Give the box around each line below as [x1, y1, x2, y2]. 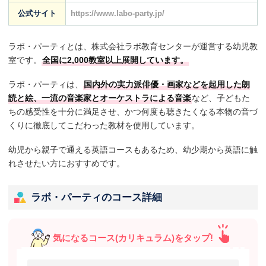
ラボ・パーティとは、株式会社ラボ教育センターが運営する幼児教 [8, 41, 258, 51]
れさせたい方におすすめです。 [8, 158, 125, 168]
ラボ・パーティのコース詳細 [31, 191, 162, 203]
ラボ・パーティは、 [8, 79, 83, 89]
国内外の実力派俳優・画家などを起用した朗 [84, 79, 250, 89]
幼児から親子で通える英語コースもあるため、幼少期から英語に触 [8, 144, 258, 154]
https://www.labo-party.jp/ [71, 8, 164, 18]
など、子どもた [192, 93, 250, 103]
